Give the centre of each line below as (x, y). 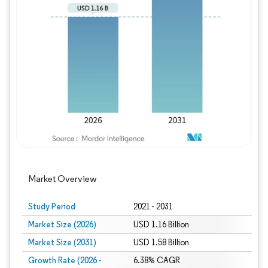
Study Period (52, 206)
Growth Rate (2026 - (65, 260)
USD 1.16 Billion (161, 225)
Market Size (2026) (62, 224)
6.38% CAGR (156, 261)
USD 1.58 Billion (161, 243)
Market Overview (63, 179)
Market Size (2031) (62, 242)
